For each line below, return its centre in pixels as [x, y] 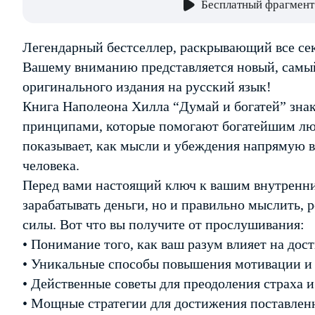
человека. [51, 165]
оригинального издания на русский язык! [147, 86]
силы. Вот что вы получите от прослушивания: [163, 224]
